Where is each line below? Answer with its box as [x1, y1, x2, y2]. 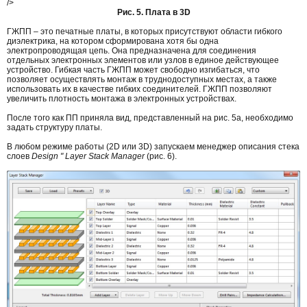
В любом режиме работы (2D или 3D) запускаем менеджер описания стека [7, 142, 299, 152]
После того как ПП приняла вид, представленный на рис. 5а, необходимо [7, 113, 293, 123]
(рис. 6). [145, 151, 177, 162]
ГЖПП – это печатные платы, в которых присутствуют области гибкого [7, 27, 282, 37]
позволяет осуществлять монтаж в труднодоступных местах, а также [7, 75, 277, 85]
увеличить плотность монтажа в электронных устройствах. [7, 94, 236, 104]
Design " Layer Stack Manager [32, 151, 145, 162]
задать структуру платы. [7, 123, 102, 133]
